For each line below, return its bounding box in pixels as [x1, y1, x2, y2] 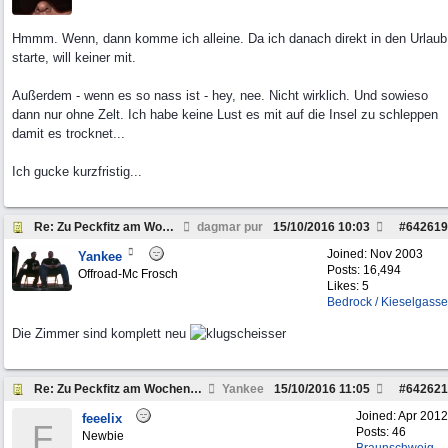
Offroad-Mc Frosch [78, 267, 178, 281]
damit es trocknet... [12, 126, 125, 141]
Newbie [82, 429, 124, 443]
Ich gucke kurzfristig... [12, 164, 142, 179]
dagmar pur [194, 220, 263, 234]
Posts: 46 [356, 425, 406, 439]
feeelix [82, 411, 122, 426]
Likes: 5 [327, 279, 369, 293]
